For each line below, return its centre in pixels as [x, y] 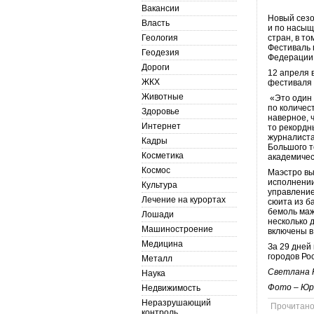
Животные [163, 97]
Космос [156, 170]
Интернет [161, 126]
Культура [159, 185]
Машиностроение [177, 229]
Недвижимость [171, 288]
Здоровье [161, 111]
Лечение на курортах [184, 200]
